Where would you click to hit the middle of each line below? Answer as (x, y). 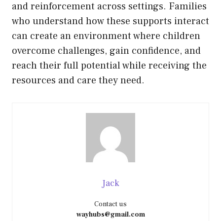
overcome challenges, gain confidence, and (106, 51)
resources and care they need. (78, 80)
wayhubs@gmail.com (110, 214)
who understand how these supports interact (110, 21)
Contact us (110, 204)
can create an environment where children (106, 36)
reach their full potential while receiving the (109, 65)
